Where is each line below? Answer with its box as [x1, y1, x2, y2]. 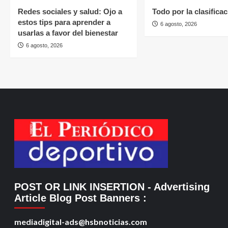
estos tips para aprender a [18, 17, 110, 26]
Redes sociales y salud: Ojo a [18, 7, 122, 16]
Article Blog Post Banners [14, 192, 143, 204]
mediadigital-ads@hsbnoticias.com [14, 217, 147, 227]
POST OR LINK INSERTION [14, 181, 145, 193]
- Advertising [144, 181, 210, 193]
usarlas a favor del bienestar [18, 28, 118, 37]
